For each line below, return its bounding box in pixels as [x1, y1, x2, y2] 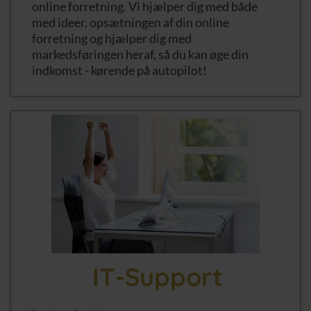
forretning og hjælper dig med [32, 30, 192, 46]
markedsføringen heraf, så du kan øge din [32, 46, 249, 62]
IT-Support [92, 260, 223, 292]
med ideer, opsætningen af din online [32, 14, 229, 30]
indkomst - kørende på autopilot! [32, 62, 207, 78]
